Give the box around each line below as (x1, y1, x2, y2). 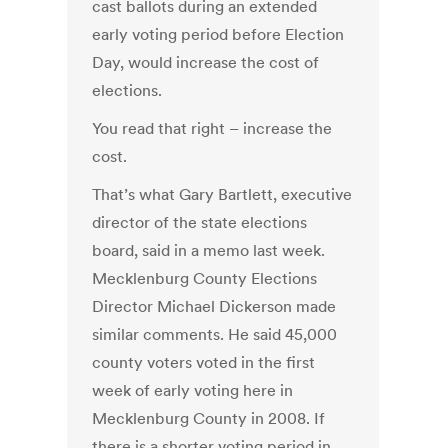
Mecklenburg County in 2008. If (92, 408, 326, 429)
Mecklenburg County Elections (92, 268, 318, 289)
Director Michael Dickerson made (92, 296, 337, 317)
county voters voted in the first (92, 352, 316, 373)
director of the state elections (92, 212, 308, 233)
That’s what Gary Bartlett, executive (92, 184, 353, 205)
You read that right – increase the (92, 118, 333, 139)
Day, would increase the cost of (92, 52, 320, 73)
